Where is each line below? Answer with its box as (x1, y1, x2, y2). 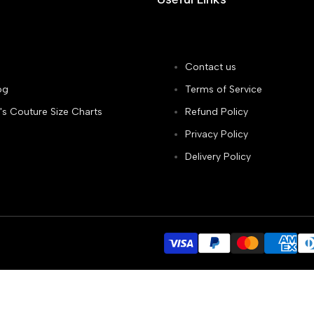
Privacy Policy (185, 128, 248, 141)
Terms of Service (185, 83, 262, 96)
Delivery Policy (185, 151, 251, 163)
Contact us (185, 61, 236, 74)
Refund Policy (185, 106, 248, 118)
